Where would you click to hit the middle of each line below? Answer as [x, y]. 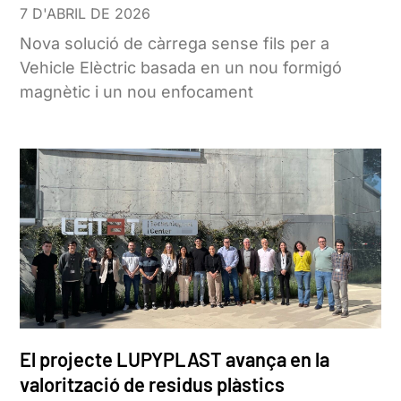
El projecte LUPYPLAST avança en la [175, 359]
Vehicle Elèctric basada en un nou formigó [181, 67]
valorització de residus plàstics [153, 384]
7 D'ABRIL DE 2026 [85, 13]
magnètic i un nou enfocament [137, 91]
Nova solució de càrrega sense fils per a [175, 43]
